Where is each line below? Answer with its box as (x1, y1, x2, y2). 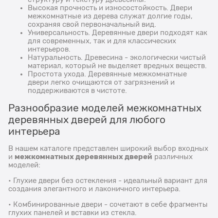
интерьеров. (28, 45, 71, 53)
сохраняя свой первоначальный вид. (28, 20, 157, 28)
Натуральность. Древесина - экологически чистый (28, 53, 206, 61)
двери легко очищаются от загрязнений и (28, 78, 175, 86)
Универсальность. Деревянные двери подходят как (28, 28, 208, 36)
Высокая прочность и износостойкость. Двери (28, 3, 193, 12)
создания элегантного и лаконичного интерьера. (8, 184, 181, 193)
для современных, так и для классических (28, 36, 177, 45)
